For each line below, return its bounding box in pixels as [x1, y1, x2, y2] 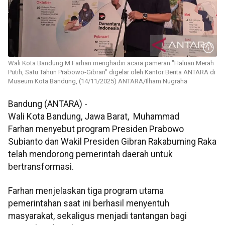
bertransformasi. [8, 162, 74, 172]
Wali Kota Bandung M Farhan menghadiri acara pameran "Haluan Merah [8, 59, 214, 67]
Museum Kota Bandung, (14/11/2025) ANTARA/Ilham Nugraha [8, 77, 187, 85]
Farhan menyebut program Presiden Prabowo [8, 124, 184, 135]
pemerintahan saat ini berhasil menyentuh [8, 198, 169, 208]
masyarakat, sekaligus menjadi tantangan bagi [8, 210, 187, 221]
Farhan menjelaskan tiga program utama [8, 185, 164, 196]
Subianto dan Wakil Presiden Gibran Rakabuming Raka [8, 137, 216, 147]
